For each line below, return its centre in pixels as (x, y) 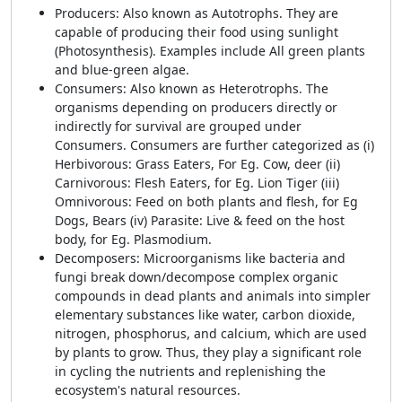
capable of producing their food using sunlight (197, 32)
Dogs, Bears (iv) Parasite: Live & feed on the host (200, 220)
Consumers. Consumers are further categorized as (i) (214, 145)
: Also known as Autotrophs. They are (227, 13)
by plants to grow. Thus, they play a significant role (208, 352)
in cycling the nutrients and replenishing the (190, 371)
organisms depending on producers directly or (196, 107)
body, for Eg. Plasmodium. (133, 239)
